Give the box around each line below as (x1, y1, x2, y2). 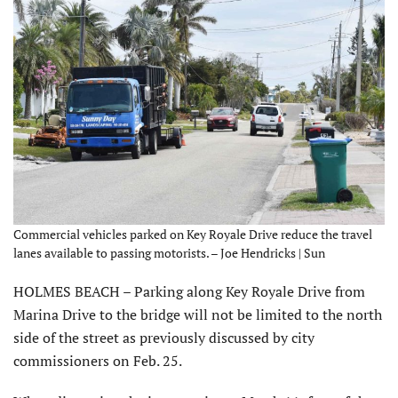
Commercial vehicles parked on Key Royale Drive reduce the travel (13, 225, 372, 243)
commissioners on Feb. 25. (13, 350, 182, 370)
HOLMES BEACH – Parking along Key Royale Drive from (13, 281, 365, 301)
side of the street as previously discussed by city (13, 327, 314, 347)
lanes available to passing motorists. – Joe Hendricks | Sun (13, 243, 325, 261)
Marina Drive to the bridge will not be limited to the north (13, 304, 382, 324)
